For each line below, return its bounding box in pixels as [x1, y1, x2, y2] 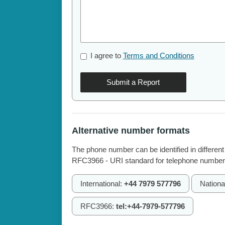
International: [80, 179, 124, 188]
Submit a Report [106, 78, 160, 87]
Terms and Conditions [123, 51, 194, 60]
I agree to [90, 51, 123, 60]
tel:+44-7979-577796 [116, 202, 185, 211]
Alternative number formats [71, 126, 190, 136]
